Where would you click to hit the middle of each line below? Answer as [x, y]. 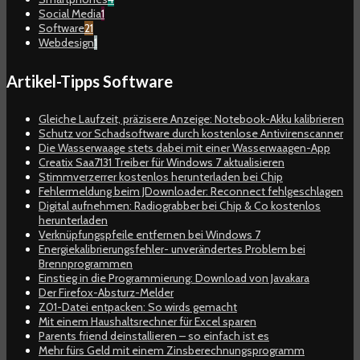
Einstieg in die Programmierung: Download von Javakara [174, 278]
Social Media [70, 14]
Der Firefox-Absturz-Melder [106, 293]
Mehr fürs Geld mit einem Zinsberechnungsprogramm [172, 351]
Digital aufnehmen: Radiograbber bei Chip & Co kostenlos [180, 206]
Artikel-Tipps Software [90, 81]
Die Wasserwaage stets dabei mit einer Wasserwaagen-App [184, 148]
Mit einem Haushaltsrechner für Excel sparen [147, 322]
